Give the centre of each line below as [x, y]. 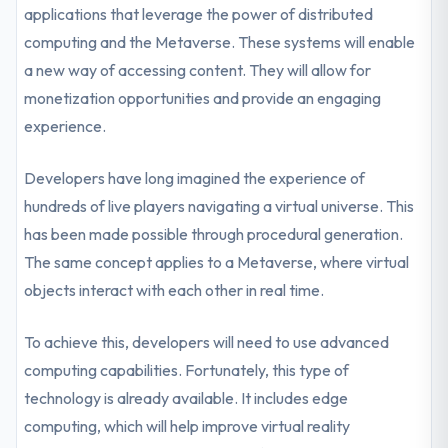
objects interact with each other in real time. [174, 290]
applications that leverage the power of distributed [199, 14]
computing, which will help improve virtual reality [187, 426]
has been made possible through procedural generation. [214, 234]
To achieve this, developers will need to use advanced [207, 342]
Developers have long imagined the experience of [195, 178]
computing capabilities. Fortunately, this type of [187, 370]
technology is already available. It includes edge [186, 398]
